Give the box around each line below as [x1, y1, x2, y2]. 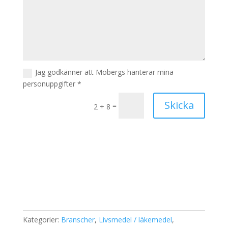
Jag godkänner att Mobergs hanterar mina [35, 67, 174, 77]
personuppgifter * [23, 79, 82, 89]
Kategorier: [22, 214, 61, 224]
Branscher [61, 214, 95, 224]
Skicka [164, 98, 194, 112]
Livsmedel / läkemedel [98, 214, 172, 224]
